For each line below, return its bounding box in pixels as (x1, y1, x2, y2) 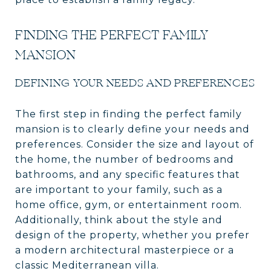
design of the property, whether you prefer (15, 229, 250, 241)
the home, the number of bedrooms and (15, 153, 234, 165)
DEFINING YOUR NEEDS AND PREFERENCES (15, 75, 255, 90)
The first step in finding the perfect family (15, 108, 242, 120)
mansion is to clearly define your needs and (15, 123, 250, 135)
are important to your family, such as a (15, 183, 223, 195)
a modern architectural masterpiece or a (15, 244, 234, 256)
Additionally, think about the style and (15, 214, 223, 226)
